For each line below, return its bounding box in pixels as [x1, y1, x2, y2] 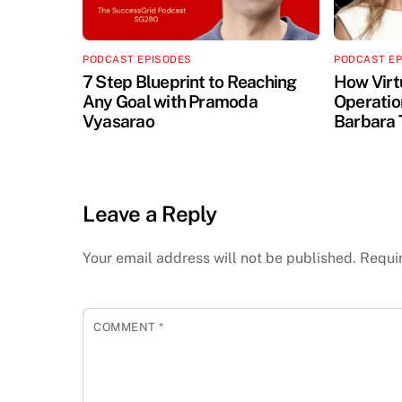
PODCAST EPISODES [83, 52, 192, 66]
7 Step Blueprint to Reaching [83, 72, 297, 92]
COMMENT [93, 320, 160, 335]
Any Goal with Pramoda [83, 92, 258, 112]
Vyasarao [83, 111, 154, 132]
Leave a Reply [83, 201, 217, 227]
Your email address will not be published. [83, 249, 356, 267]
